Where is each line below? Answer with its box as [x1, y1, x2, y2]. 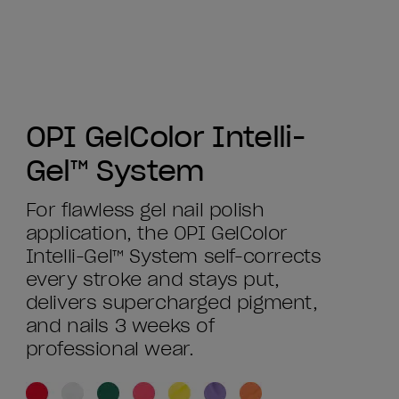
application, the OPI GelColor [25, 222, 289, 246]
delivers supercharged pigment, [25, 291, 318, 315]
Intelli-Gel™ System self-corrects [25, 245, 322, 269]
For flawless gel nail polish [25, 199, 265, 223]
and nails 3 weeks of [25, 314, 215, 338]
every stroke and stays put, [25, 268, 280, 292]
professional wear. [25, 338, 194, 362]
